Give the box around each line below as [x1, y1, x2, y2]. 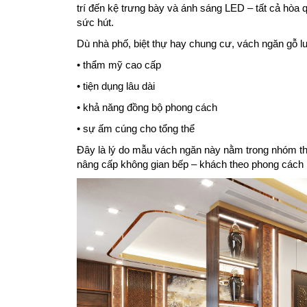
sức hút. [77, 16, 114, 28]
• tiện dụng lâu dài [77, 79, 155, 92]
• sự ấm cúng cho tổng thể [77, 122, 195, 134]
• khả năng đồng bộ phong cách [77, 101, 217, 113]
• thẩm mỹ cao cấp [77, 58, 161, 71]
